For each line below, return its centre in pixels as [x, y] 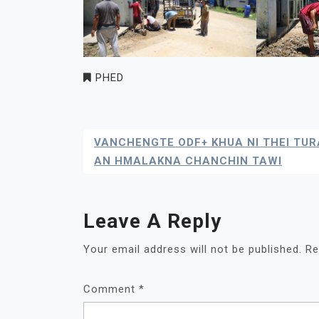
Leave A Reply [152, 221]
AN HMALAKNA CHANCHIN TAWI [188, 161]
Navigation [138, 167]
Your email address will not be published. [193, 249]
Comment [111, 289]
